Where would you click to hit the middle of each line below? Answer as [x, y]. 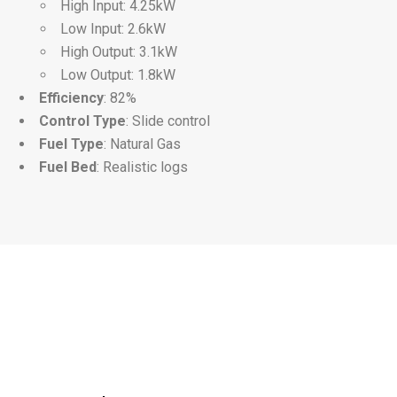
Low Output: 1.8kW [118, 75]
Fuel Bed [68, 167]
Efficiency [71, 98]
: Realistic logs [142, 167]
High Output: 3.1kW [119, 52]
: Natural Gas [142, 144]
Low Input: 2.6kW [113, 29]
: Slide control [168, 121]
